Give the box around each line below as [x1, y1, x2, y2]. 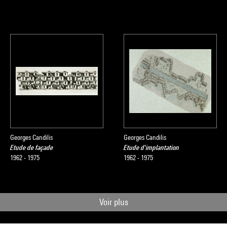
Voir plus [99, 197, 128, 207]
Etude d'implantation [124, 143, 179, 152]
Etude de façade [10, 143, 53, 152]
